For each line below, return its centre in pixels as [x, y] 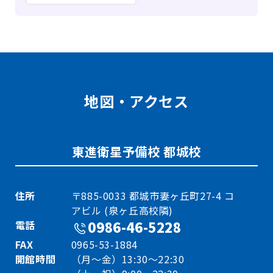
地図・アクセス [136, 101]
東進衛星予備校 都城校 [136, 152]
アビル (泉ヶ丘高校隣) [122, 211]
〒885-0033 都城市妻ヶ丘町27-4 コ [153, 196]
